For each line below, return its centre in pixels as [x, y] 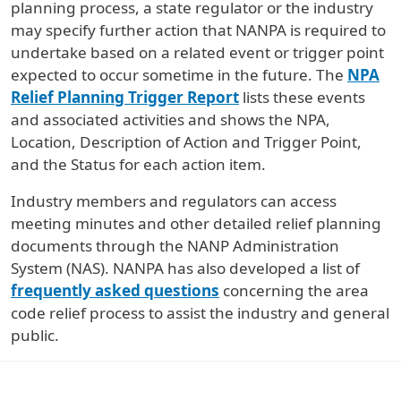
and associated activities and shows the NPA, [171, 119]
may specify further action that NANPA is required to [198, 30]
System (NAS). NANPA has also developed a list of [185, 268]
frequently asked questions [115, 290]
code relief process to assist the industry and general [200, 312]
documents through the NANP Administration [175, 245]
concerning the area [294, 290]
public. [35, 335]
